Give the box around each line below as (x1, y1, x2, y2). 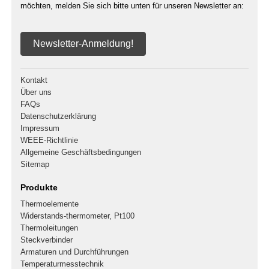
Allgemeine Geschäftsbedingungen (20, 148, 141, 157)
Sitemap (20, 160, 49, 169)
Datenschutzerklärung (20, 112, 96, 121)
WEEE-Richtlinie (20, 136, 78, 145)
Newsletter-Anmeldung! (32, 38, 133, 49)
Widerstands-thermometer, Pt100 (20, 211, 134, 221)
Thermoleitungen (20, 223, 78, 233)
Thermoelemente (20, 199, 79, 209)
